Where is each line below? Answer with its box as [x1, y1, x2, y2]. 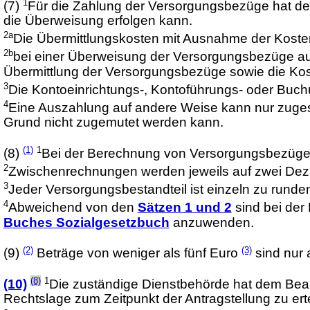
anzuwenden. [169, 215, 254, 230]
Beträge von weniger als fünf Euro [36, 246, 241, 261]
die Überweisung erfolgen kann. [3, 13, 192, 28]
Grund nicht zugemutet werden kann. [3, 115, 224, 130]
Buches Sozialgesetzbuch [3, 215, 170, 230]
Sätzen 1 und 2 [137, 200, 232, 215]
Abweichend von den [8, 200, 138, 215]
